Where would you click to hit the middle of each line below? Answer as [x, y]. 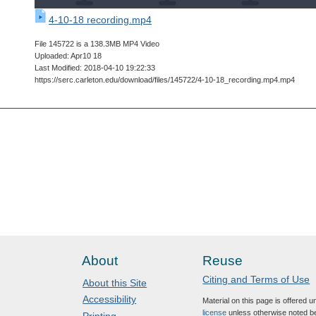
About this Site [115, 282]
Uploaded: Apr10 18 [68, 55]
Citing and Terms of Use [256, 280]
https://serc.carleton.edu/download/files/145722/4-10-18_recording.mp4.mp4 [165, 79]
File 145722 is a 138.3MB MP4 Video [97, 43]
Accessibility [110, 299]
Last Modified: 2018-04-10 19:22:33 [95, 67]
